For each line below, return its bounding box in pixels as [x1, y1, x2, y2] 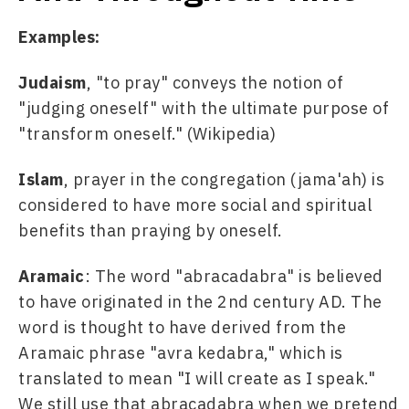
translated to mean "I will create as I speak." [18, 368, 375, 389]
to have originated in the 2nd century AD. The [18, 291, 383, 312]
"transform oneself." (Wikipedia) [18, 123, 276, 144]
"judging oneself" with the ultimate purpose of [18, 98, 389, 119]
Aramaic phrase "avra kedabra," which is [18, 342, 343, 363]
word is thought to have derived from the [18, 317, 346, 338]
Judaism [18, 72, 87, 93]
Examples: [18, 26, 100, 47]
